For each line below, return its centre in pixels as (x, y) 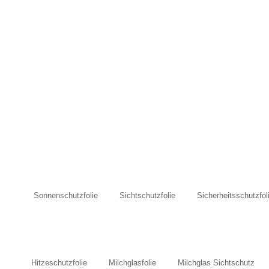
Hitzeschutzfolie (59, 262)
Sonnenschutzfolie (66, 195)
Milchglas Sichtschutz (216, 262)
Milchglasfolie (132, 262)
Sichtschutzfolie (147, 195)
